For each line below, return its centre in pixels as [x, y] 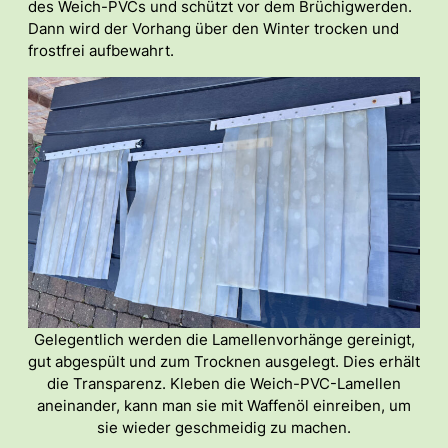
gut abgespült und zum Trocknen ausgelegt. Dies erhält [224, 361]
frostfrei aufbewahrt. [101, 50]
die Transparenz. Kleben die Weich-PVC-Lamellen [224, 383]
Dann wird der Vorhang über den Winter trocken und [213, 28]
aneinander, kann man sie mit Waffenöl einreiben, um [224, 405]
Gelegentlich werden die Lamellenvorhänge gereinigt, [224, 339]
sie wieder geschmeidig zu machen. [224, 427]
